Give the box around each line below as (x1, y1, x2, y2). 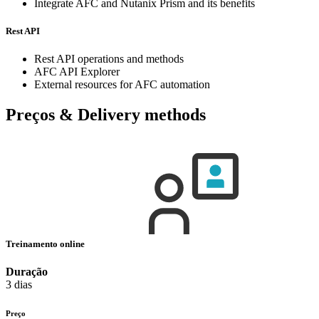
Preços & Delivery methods (6, 105, 206, 124)
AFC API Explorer (34, 66, 120, 78)
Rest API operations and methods (34, 53, 184, 66)
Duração (6, 266, 48, 278)
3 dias (6, 278, 32, 291)
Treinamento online (6, 239, 87, 250)
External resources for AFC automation (34, 78, 210, 91)
